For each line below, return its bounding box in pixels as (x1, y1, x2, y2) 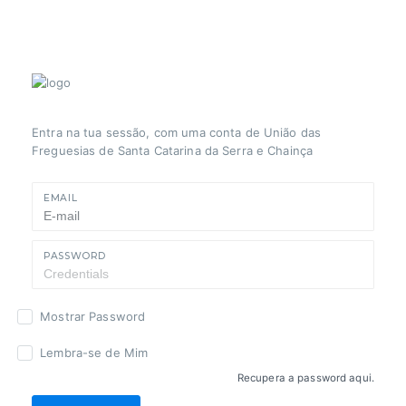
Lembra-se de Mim (40, 345, 149, 361)
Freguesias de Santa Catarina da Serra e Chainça (32, 143, 314, 159)
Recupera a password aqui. (237, 372, 374, 385)
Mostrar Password (40, 309, 146, 324)
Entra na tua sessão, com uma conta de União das (32, 125, 322, 140)
